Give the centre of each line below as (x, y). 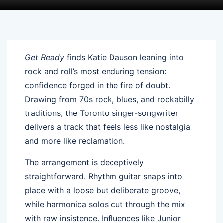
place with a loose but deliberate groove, (103, 190)
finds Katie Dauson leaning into (124, 57)
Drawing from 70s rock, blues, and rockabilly (110, 99)
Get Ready (45, 57)
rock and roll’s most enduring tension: (96, 71)
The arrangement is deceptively (84, 162)
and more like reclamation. (75, 141)
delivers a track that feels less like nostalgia (108, 127)
